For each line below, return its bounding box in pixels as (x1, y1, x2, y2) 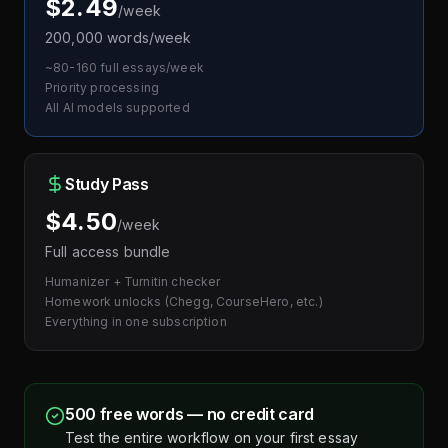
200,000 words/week (45, 28, 192, 46)
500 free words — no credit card (65, 403, 315, 424)
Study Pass (65, 173, 149, 194)
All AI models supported (45, 99, 190, 115)
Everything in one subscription (45, 313, 227, 329)
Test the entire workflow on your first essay (65, 428, 359, 446)
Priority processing (45, 79, 160, 95)
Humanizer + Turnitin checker (45, 273, 221, 289)
